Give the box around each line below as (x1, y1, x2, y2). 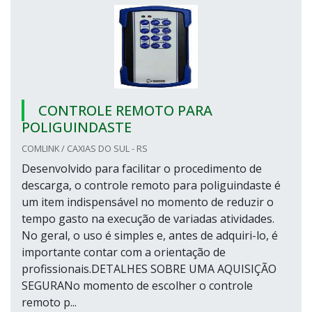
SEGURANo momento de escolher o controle (22, 278, 253, 293)
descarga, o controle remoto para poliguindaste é (22, 178, 281, 193)
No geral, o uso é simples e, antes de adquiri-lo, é (22, 228, 278, 243)
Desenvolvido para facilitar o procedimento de (22, 161, 262, 176)
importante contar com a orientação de (22, 244, 226, 260)
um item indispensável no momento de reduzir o (22, 194, 274, 210)
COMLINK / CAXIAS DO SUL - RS (22, 142, 148, 155)
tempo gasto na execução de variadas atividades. (22, 211, 274, 226)
